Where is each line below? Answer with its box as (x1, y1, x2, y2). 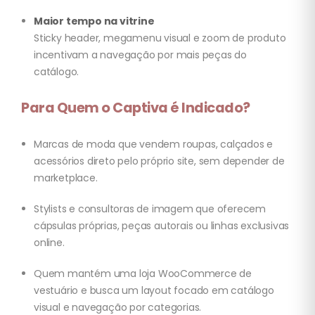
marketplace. (34, 171, 98, 186)
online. (34, 236, 65, 250)
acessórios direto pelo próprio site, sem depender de (34, 154, 285, 169)
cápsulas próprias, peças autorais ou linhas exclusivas (34, 219, 290, 233)
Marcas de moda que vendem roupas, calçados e (34, 137, 274, 152)
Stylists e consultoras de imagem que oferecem (34, 202, 266, 217)
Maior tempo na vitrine (34, 14, 155, 29)
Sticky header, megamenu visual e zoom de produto (34, 31, 286, 46)
